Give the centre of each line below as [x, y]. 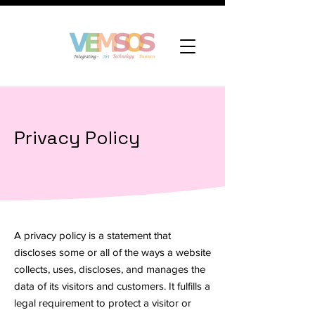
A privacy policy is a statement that [92, 235]
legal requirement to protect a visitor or [103, 303]
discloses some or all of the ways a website [112, 252]
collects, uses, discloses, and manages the [110, 269]
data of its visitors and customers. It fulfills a [112, 286]
